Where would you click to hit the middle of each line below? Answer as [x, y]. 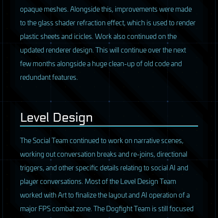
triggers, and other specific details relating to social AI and [104, 167]
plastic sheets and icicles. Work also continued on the [98, 36]
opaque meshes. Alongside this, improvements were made [106, 9]
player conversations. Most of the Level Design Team [98, 181]
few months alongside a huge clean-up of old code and [101, 63]
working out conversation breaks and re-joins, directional [104, 154]
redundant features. [49, 77]
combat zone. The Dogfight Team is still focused [122, 208]
